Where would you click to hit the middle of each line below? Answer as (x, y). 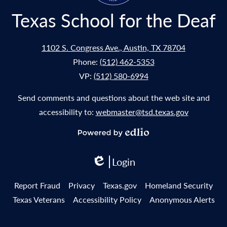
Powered (93, 143)
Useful (16, 184)
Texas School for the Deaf (113, 20)
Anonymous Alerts (182, 200)
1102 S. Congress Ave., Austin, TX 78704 (113, 48)
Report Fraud (37, 185)
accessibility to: (67, 112)
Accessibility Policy (107, 200)
